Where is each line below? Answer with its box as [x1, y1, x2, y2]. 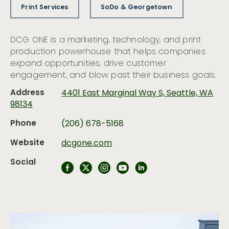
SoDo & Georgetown [100, 2, 173, 13]
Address [10, 86, 44, 100]
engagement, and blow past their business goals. [10, 69, 216, 83]
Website [10, 136, 44, 150]
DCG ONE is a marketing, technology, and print [10, 34, 201, 48]
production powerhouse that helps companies [10, 45, 205, 59]
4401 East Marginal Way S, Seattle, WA [61, 87, 213, 101]
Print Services [21, 2, 68, 13]
